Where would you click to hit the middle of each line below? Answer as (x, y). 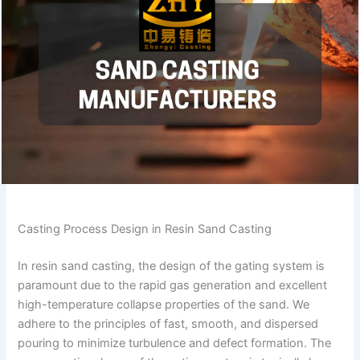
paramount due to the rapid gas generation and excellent (173, 285)
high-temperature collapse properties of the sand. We (164, 304)
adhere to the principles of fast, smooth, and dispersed (168, 323)
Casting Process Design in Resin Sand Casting (145, 229)
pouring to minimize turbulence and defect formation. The (175, 343)
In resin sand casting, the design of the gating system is (172, 266)
